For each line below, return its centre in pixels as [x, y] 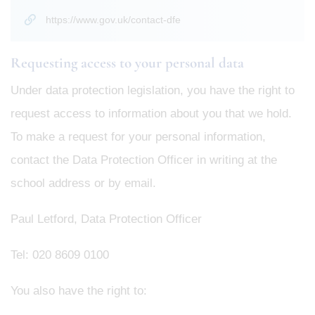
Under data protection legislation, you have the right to [153, 90]
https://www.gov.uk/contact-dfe [113, 19]
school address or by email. [83, 183]
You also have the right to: [79, 290]
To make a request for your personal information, [138, 136]
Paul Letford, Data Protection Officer [106, 219]
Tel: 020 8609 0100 [60, 255]
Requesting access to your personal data [127, 63]
